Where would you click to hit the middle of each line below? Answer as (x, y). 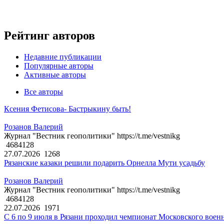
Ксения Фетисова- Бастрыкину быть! (67, 109)
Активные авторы (55, 75)
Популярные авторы (59, 66)
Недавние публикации (63, 57)
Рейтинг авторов (49, 36)
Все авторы (43, 92)
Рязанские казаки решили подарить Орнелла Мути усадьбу (104, 163)
